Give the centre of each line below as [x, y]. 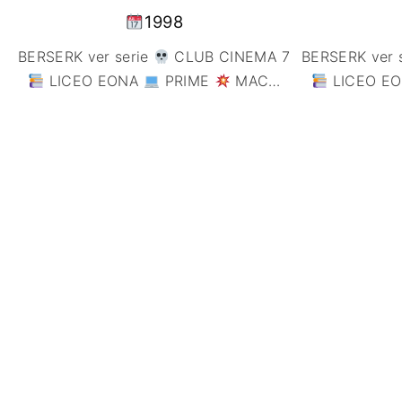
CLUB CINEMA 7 [230, 57]
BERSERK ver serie [86, 57]
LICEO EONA [94, 81]
